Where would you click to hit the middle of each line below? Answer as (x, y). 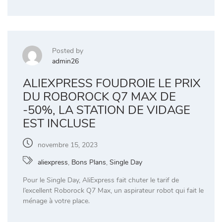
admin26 (65, 61)
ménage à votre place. (56, 201)
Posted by (68, 51)
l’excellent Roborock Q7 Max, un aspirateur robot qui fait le (113, 190)
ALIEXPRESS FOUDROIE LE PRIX (112, 83)
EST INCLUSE (59, 123)
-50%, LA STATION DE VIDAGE (107, 110)
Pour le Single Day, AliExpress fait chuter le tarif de (101, 180)
